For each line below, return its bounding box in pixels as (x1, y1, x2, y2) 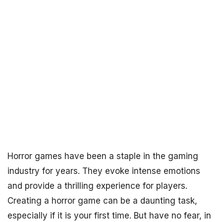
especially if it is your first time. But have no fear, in (7, 211, 211, 221)
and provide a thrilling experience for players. (7, 181, 187, 191)
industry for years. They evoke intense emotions (7, 166, 200, 176)
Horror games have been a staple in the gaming (7, 151, 198, 161)
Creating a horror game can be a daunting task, (7, 196, 197, 206)
